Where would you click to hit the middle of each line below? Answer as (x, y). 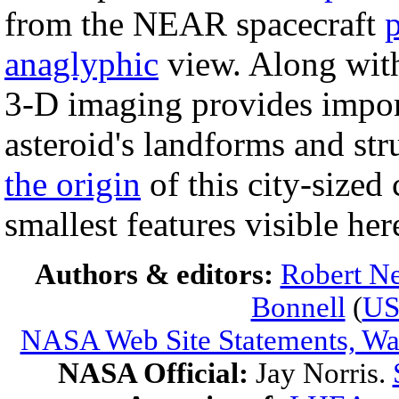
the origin (73, 184)
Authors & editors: (157, 274)
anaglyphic (81, 64)
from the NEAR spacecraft (195, 24)
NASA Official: (156, 373)
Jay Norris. (324, 373)
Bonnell (298, 307)
